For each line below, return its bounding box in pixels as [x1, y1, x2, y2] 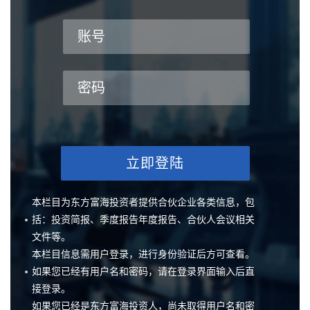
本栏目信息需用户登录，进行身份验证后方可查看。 [31, 248, 255, 259]
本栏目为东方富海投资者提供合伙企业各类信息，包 [31, 197, 255, 208]
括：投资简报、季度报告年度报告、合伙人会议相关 [31, 214, 255, 225]
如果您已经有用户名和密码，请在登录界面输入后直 [31, 266, 255, 277]
